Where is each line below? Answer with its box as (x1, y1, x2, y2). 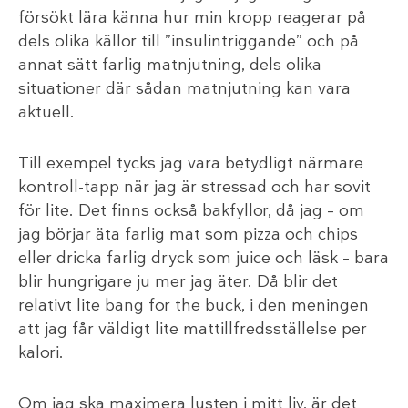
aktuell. (18, 100, 75, 123)
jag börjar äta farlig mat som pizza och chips (18, 222, 358, 245)
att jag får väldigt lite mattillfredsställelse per (18, 317, 367, 340)
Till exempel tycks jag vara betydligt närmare (18, 151, 363, 174)
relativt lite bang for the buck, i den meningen (18, 293, 369, 316)
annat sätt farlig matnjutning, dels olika (18, 53, 321, 76)
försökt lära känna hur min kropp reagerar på (18, 5, 366, 28)
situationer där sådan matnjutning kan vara (18, 76, 351, 99)
